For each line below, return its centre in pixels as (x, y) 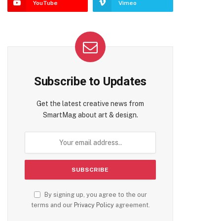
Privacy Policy (94, 205)
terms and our (52, 205)
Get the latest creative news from (90, 104)
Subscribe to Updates (90, 81)
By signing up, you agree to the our (95, 195)
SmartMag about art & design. (90, 115)
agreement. (132, 205)
